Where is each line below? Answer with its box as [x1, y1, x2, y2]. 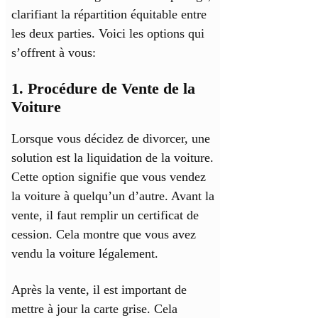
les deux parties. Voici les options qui [11, 26, 204, 41]
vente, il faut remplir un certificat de [11, 208, 199, 223]
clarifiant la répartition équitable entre [11, 7, 207, 22]
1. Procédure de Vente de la [11, 79, 195, 98]
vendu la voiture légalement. [11, 246, 158, 261]
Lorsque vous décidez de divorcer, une [11, 131, 210, 146]
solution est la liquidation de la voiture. [11, 150, 214, 165]
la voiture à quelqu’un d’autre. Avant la [11, 189, 214, 204]
